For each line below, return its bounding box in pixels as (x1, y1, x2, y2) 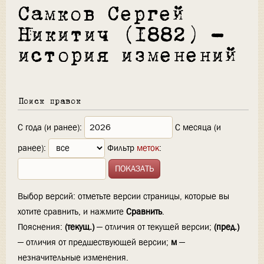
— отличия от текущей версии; (94, 221, 214, 233)
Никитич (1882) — (18, 27, 224, 45)
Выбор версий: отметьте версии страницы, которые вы (18, 190, 229, 203)
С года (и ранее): (18, 121, 82, 133)
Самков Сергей (18, 6, 185, 24)
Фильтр (107, 142, 137, 154)
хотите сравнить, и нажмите (18, 206, 126, 218)
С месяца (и (175, 121, 222, 133)
